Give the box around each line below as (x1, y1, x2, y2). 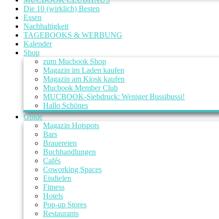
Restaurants (43, 209, 79, 218)
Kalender (23, 40, 52, 48)
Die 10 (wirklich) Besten (23, 4, 100, 13)
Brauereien (43, 139, 77, 147)
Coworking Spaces (43, 165, 102, 174)
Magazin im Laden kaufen (43, 66, 124, 74)
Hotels (43, 192, 63, 200)
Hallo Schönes (43, 101, 88, 109)
